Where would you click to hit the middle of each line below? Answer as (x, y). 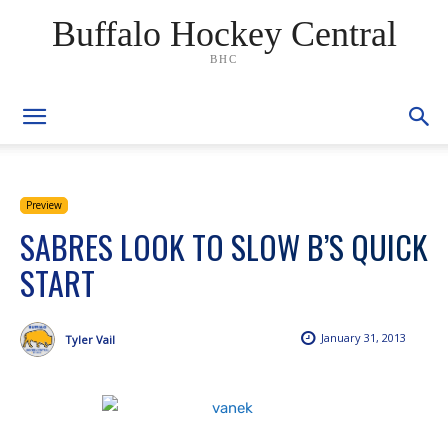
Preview (44, 205)
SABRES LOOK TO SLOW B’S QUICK (224, 246)
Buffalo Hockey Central (224, 33)
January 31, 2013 (363, 338)
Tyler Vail (90, 339)
